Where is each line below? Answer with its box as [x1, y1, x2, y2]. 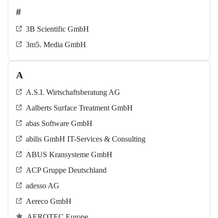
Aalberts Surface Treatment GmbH [26, 104, 133, 112]
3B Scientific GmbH [26, 25, 89, 34]
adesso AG [26, 182, 59, 190]
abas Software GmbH [26, 119, 92, 128]
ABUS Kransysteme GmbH [26, 150, 112, 159]
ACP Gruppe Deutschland [26, 166, 107, 175]
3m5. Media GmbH [26, 40, 86, 49]
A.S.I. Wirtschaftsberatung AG [26, 88, 120, 97]
